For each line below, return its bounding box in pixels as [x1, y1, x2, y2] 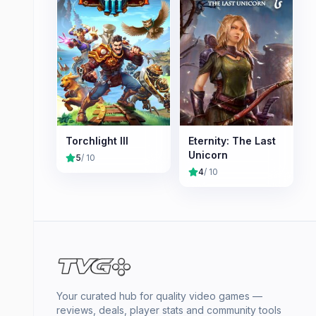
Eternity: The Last [188, 135, 276, 147]
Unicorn [188, 149, 228, 162]
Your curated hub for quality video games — [56, 290, 262, 303]
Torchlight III [66, 135, 128, 147]
